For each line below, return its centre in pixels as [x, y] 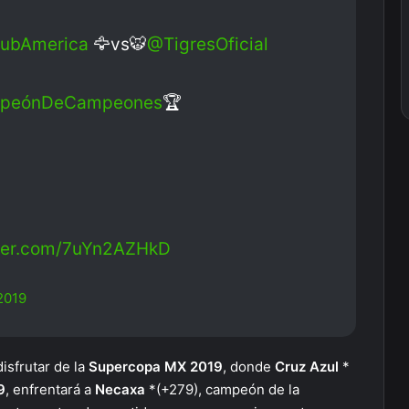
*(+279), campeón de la [224, 389]
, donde [249, 367]
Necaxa [122, 389]
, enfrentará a [50, 389]
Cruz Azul [309, 367]
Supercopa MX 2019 [156, 367]
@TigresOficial [208, 44]
